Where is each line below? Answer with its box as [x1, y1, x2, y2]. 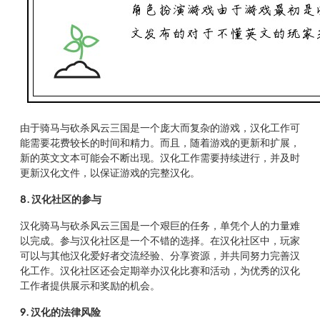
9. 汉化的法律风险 [20, 305, 101, 318]
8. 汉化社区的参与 [20, 192, 101, 205]
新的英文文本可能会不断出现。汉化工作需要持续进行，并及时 [20, 151, 300, 164]
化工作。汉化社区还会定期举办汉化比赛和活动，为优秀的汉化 [20, 264, 300, 276]
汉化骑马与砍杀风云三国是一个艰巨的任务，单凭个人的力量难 [20, 219, 300, 231]
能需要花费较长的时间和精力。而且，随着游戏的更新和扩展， [20, 136, 300, 149]
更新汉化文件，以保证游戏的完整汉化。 [20, 166, 200, 179]
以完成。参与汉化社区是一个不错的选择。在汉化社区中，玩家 [20, 234, 300, 246]
